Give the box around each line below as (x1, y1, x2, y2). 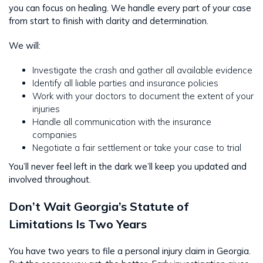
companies (32, 129, 77, 141)
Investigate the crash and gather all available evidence (32, 65, 252, 76)
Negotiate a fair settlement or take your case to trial (32, 142, 241, 154)
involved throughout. (9, 174, 91, 186)
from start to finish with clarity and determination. (9, 15, 208, 27)
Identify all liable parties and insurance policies (32, 77, 218, 89)
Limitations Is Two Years (9, 217, 147, 232)
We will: (9, 40, 41, 52)
